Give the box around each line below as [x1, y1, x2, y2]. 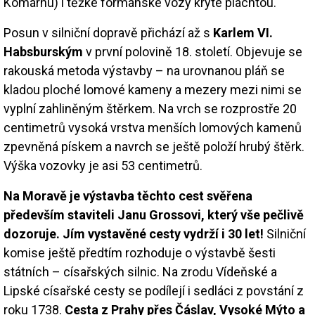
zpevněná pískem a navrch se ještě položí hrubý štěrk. [4, 139, 304, 154]
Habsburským [4, 44, 83, 59]
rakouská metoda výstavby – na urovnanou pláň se [4, 63, 285, 78]
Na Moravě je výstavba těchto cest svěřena [4, 188, 252, 203]
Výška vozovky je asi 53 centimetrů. [4, 157, 202, 173]
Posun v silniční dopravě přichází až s [4, 25, 213, 40]
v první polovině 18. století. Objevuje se [83, 44, 302, 59]
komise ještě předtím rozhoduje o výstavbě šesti [4, 245, 276, 260]
